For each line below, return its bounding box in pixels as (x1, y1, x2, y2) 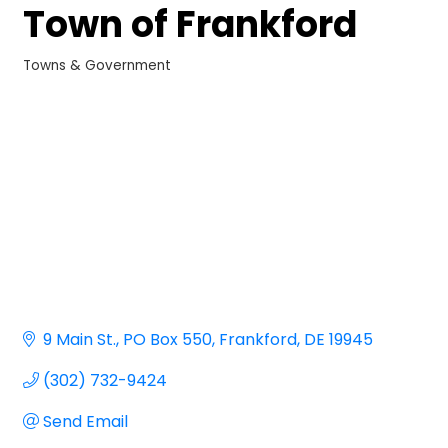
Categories (22, 67, 106, 87)
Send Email (43, 409, 128, 433)
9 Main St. (43, 327, 116, 351)
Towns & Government (23, 55, 171, 75)
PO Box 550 (123, 327, 212, 351)
